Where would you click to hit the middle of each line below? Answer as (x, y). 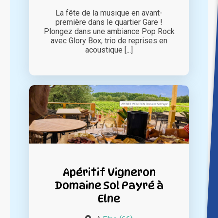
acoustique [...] (109, 50)
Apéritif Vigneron (109, 172)
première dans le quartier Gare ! (109, 22)
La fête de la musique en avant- (109, 13)
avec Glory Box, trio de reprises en (109, 41)
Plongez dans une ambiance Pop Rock (109, 32)
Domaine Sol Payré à (109, 185)
